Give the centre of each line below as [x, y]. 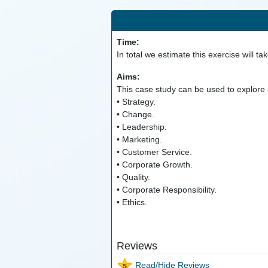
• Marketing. [139, 140]
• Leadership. [141, 127]
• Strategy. [136, 102]
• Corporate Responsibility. [166, 190]
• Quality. [133, 177]
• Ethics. [132, 202]
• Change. [135, 115]
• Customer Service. [154, 152]
